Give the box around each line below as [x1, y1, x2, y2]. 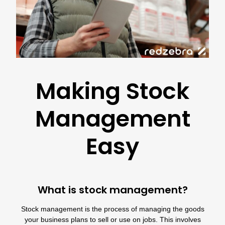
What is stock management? [37, 183, 188, 197]
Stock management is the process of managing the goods [21, 205, 204, 213]
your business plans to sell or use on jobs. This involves [24, 215, 201, 224]
